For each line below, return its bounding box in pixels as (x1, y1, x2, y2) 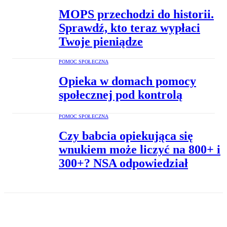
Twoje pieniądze (59, 34, 143, 48)
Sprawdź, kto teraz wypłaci (59, 21, 200, 34)
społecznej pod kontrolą (59, 88, 182, 102)
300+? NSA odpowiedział (59, 157, 188, 170)
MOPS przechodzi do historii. (59, 7, 214, 21)
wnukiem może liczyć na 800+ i (59, 143, 220, 157)
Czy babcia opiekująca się (59, 129, 193, 143)
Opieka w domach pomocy (59, 74, 196, 88)
